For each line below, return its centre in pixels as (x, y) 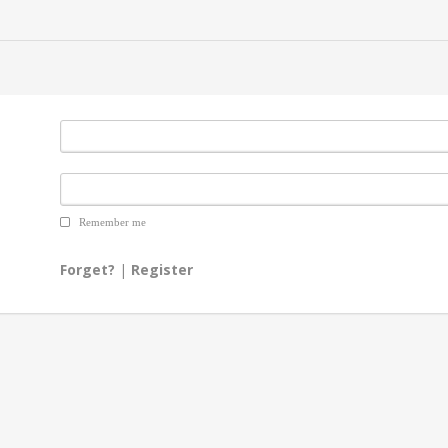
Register (162, 269)
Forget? (88, 269)
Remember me (111, 222)
